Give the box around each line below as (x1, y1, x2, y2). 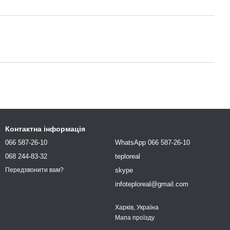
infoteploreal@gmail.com (115, 180, 188, 188)
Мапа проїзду (115, 214, 155, 221)
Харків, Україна (115, 204, 159, 211)
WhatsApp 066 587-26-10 (115, 139, 190, 146)
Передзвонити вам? (5, 166, 64, 174)
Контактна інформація (5, 125, 85, 133)
